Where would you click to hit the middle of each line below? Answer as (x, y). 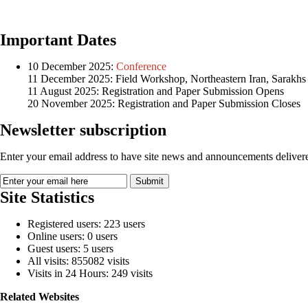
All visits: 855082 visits (78, 261)
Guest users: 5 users (70, 249)
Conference (143, 66)
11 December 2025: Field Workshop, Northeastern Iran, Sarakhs (167, 79)
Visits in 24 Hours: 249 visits (90, 273)
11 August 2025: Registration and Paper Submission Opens (156, 91)
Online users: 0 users (73, 236)
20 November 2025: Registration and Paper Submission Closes (164, 103)
